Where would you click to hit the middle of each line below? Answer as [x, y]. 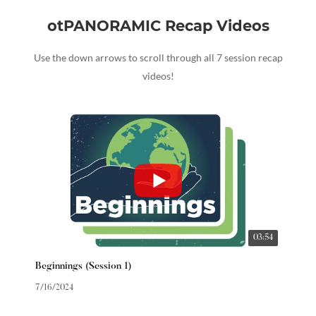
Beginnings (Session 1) [84, 267]
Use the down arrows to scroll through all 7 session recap [158, 58]
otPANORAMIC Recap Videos [158, 26]
